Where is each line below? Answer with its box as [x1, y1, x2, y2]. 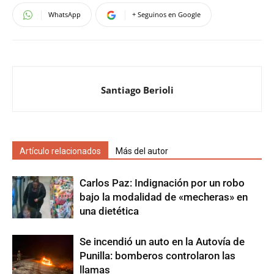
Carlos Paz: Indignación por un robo [80, 177, 245, 190]
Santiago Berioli [100, 84, 174, 97]
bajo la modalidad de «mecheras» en [80, 191, 248, 204]
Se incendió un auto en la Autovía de [80, 235, 245, 248]
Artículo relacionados [20, 146, 101, 157]
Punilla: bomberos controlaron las [80, 250, 235, 262]
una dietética [80, 205, 139, 218]
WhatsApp [48, 10, 81, 20]
